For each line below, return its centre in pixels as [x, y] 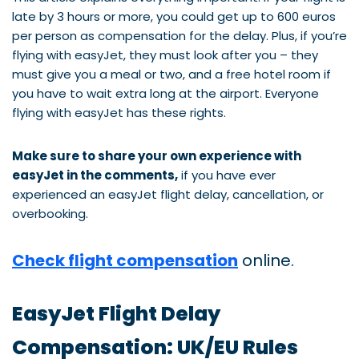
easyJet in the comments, [95, 175]
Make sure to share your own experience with [157, 155]
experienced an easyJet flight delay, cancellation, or [168, 194]
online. [266, 260]
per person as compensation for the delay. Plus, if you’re [179, 35]
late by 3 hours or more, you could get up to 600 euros [174, 16]
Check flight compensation [125, 260]
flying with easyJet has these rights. [119, 112]
